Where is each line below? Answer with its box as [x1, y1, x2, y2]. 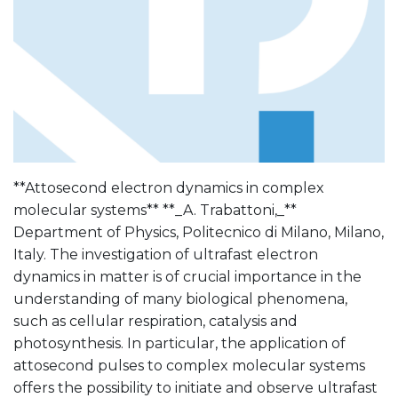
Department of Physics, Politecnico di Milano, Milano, [13, 223, 384, 241]
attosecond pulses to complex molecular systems [13, 356, 365, 374]
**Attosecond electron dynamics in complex [13, 179, 324, 196]
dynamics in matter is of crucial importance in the [13, 267, 362, 285]
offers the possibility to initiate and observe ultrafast [13, 378, 378, 396]
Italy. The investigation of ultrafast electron [13, 245, 318, 263]
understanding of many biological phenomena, [13, 290, 347, 307]
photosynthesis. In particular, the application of [13, 334, 346, 352]
